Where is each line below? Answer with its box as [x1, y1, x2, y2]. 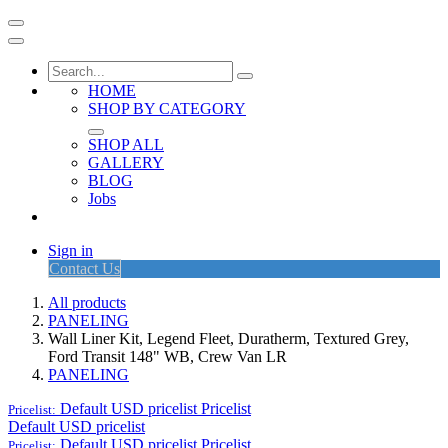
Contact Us [49, 260, 120, 277]
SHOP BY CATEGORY [88, 100, 246, 117]
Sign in [48, 242, 93, 259]
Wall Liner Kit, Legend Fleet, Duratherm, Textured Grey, [48, 330, 409, 347]
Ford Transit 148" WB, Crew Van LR [48, 348, 287, 365]
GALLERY [88, 154, 164, 171]
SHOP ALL [88, 136, 164, 153]
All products [48, 294, 126, 311]
